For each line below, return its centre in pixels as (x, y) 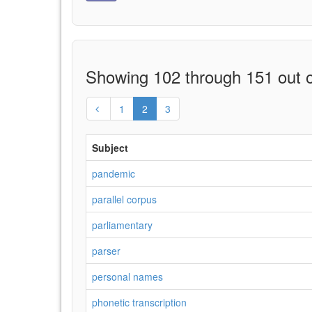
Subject (110, 148)
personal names (127, 276)
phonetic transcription (139, 302)
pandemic (114, 173)
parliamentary (122, 225)
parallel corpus (124, 199)
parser (106, 251)
